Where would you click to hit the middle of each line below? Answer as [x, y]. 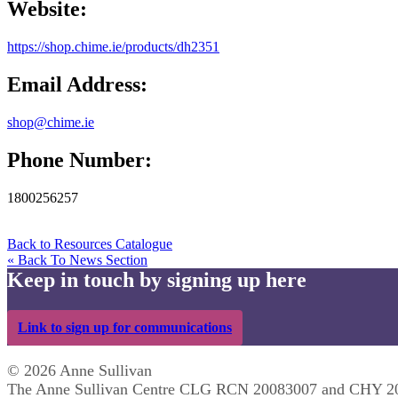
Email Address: [77, 85]
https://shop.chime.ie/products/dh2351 [113, 47]
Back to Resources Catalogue [90, 243]
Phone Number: [80, 160]
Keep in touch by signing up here [157, 279]
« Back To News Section [77, 259]
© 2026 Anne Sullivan [80, 370]
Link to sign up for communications [125, 327]
